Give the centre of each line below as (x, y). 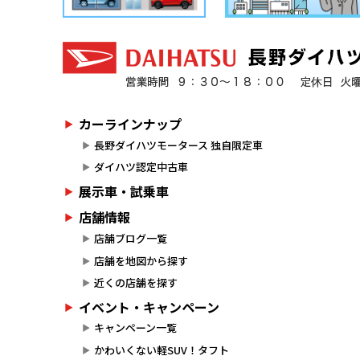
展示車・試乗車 (124, 191)
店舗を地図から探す (141, 260)
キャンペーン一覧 (135, 328)
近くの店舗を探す (135, 282)
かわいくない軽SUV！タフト (161, 350)
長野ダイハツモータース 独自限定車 (178, 145)
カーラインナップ (130, 124)
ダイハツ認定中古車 (141, 167)
